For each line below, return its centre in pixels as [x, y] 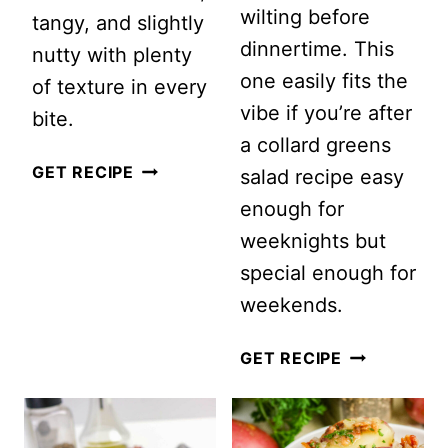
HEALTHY [382, 356]
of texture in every [119, 87]
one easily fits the [324, 81]
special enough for [328, 273]
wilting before [305, 17]
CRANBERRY [188, 170]
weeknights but [313, 241]
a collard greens [315, 145]
